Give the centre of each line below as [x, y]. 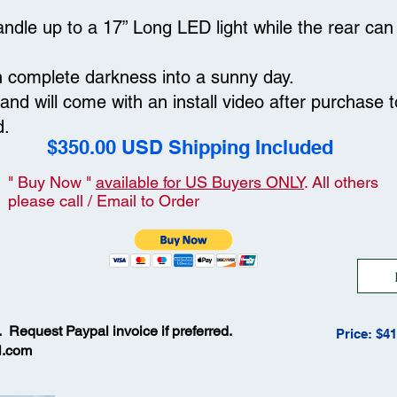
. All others [341, 182]
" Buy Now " [52, 182]
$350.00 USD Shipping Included [190, 147]
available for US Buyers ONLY [200, 182]
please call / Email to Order [104, 201]
